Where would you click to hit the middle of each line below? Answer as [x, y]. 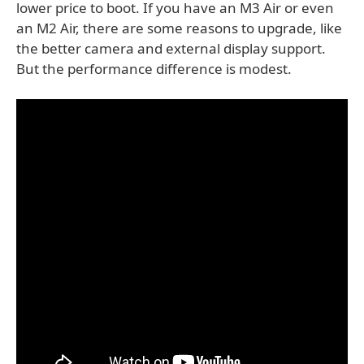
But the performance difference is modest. [154, 69]
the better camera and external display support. [171, 49]
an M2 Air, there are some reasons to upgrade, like [179, 28]
